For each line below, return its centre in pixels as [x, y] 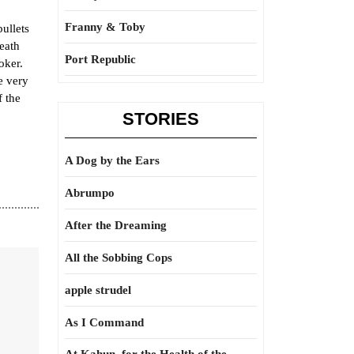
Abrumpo [90, 193]
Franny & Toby [105, 27]
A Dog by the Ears [112, 160]
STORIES [161, 119]
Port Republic [100, 59]
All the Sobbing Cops [119, 258]
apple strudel [98, 290]
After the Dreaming [116, 225]
